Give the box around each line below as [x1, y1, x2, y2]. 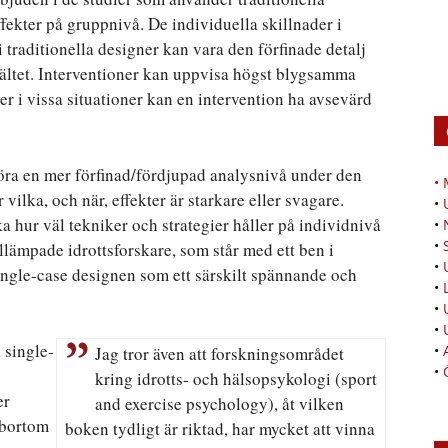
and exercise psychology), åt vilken [95, 391, 344, 415]
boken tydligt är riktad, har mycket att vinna [65, 416, 375, 440]
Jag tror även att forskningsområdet [95, 341, 344, 365]
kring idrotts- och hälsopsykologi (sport [95, 366, 377, 390]
